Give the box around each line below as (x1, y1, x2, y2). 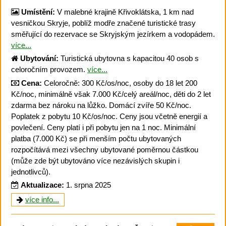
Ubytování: (20, 54, 59, 63)
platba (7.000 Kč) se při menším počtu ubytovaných (11, 134, 181, 143)
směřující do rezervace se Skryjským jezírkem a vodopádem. (11, 29, 215, 38)
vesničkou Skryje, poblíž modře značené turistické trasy (11, 18, 196, 27)
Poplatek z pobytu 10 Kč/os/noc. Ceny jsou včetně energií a (11, 111, 207, 121)
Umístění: (21, 7, 55, 16)
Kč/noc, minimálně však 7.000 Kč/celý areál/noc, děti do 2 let (11, 89, 211, 98)
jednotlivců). (11, 167, 50, 176)
